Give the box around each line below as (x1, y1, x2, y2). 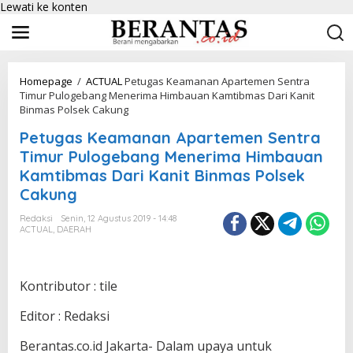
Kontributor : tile (20, 277, 117, 295)
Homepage (20, 74, 72, 88)
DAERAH (57, 224, 91, 235)
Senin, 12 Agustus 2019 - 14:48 (61, 213, 176, 224)
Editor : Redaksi (20, 307, 110, 325)
